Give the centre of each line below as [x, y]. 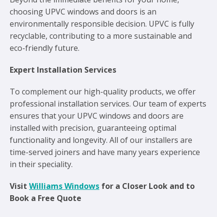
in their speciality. [41, 164]
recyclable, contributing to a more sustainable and [101, 36]
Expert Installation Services [63, 70]
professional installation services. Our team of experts [108, 103]
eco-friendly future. [45, 48]
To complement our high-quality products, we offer [103, 91]
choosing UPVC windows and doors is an [83, 11]
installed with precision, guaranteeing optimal [93, 128]
